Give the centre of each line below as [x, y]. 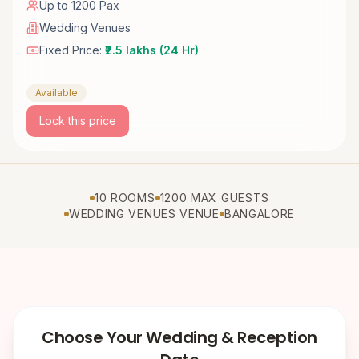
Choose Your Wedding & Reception [179, 338]
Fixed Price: [72, 50]
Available [56, 93]
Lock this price [78, 121]
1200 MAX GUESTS [215, 198]
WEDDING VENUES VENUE [144, 214]
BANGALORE [260, 214]
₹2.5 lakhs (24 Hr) [152, 50]
